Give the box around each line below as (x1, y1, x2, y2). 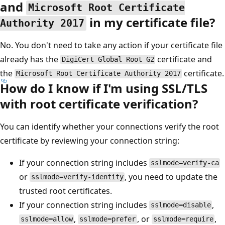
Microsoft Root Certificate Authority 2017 (16, 69, 181, 78)
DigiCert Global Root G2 (61, 55, 154, 64)
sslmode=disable (150, 201, 211, 209)
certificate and (155, 53, 212, 65)
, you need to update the (125, 171, 218, 182)
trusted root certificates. (19, 185, 112, 196)
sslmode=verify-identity (31, 173, 124, 181)
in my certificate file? (86, 14, 215, 31)
